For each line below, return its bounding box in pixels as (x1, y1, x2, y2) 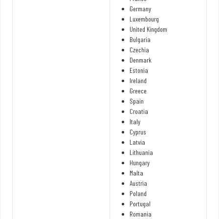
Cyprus (130, 127, 146, 136)
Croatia (130, 107, 148, 115)
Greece (130, 86, 147, 95)
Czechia (130, 45, 149, 54)
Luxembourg (130, 14, 159, 23)
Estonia (130, 66, 148, 74)
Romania (130, 209, 152, 218)
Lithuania (130, 148, 153, 156)
